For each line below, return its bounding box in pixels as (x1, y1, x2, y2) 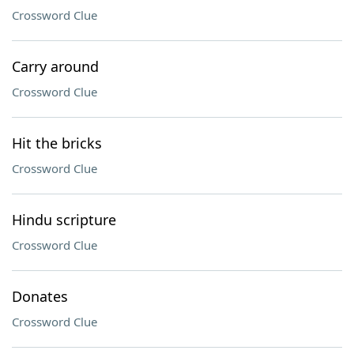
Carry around (12, 57, 99, 76)
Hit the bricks (12, 134, 102, 153)
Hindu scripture (12, 210, 116, 229)
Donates (12, 287, 68, 306)
